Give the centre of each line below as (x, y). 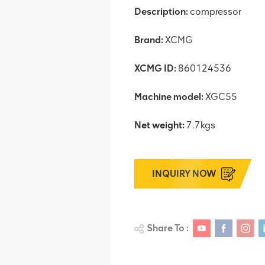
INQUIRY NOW (184, 173)
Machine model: (169, 96)
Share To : (168, 228)
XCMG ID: (155, 68)
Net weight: (159, 125)
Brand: (149, 40)
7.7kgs (200, 125)
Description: (161, 11)
